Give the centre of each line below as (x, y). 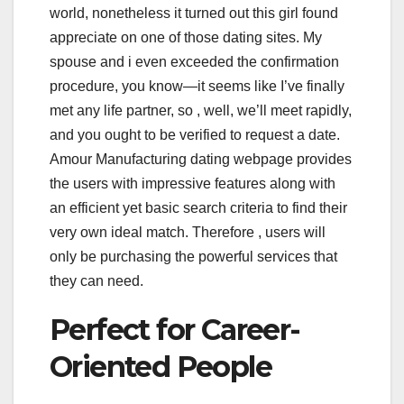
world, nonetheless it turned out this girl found (194, 14)
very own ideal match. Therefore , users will (188, 233)
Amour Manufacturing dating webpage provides (201, 160)
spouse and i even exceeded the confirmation (194, 62)
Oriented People (161, 367)
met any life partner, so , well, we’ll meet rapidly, (201, 111)
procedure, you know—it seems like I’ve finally (197, 87)
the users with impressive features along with (193, 184)
